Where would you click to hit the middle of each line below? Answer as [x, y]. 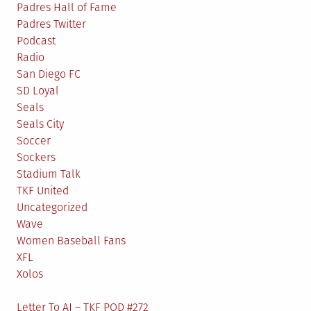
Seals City [40, 124]
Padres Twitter [51, 24]
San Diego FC [49, 74]
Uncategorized [52, 207]
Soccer [34, 141]
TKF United [43, 191]
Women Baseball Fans [71, 241]
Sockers [36, 157]
